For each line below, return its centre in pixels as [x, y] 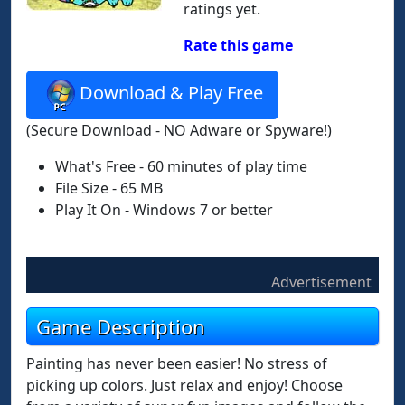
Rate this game [238, 45]
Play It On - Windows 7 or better [164, 210]
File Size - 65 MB [109, 188]
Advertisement [321, 282]
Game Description [121, 326]
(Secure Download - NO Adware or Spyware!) [179, 130]
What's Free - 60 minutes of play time [181, 166]
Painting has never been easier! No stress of [177, 363]
